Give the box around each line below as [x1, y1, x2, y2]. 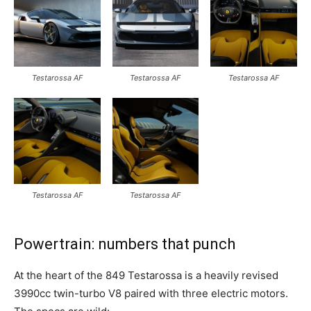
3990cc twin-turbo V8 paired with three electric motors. [14, 287, 288, 301]
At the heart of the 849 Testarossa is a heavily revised [14, 269, 278, 283]
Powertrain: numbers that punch [14, 235, 235, 253]
